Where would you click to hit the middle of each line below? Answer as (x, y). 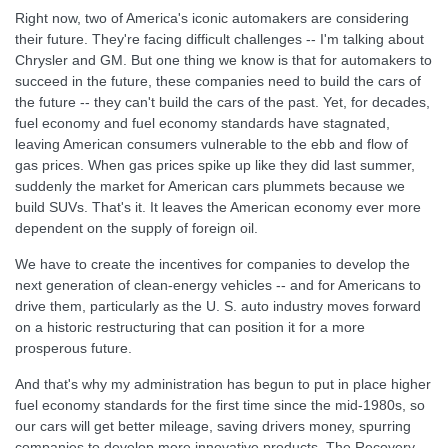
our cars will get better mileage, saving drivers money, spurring (213, 426)
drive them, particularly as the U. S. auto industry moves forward (218, 306)
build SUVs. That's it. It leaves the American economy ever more (218, 207)
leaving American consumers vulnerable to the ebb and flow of (211, 144)
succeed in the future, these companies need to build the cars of (218, 81)
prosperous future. (73, 348)
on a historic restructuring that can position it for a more (190, 327)
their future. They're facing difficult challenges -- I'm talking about (219, 39)
